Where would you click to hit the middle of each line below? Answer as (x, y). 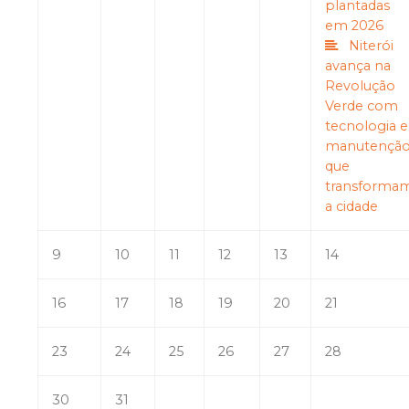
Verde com (362, 106)
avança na (358, 66)
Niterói (371, 46)
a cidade (351, 207)
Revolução (360, 86)
